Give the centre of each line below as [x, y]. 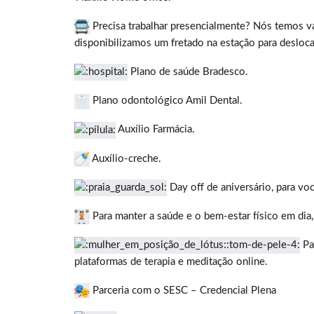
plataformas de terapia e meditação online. [171, 262]
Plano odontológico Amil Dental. [166, 101]
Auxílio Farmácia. [155, 130]
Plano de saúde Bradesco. [188, 72]
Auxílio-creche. [125, 158]
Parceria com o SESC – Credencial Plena [183, 291]
